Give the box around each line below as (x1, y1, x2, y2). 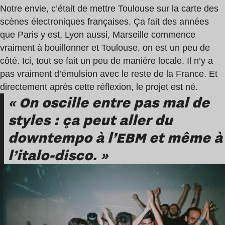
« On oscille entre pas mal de (8, 92, 209, 113)
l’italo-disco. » (8, 145, 108, 165)
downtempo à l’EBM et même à (8, 128, 222, 148)
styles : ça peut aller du (8, 110, 173, 130)
